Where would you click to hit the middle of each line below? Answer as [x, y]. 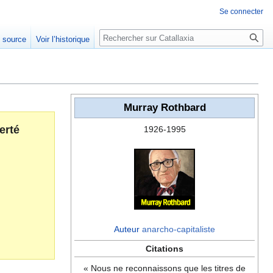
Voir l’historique [63, 40]
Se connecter [241, 12]
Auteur [127, 229]
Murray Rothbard [165, 108]
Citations [165, 249]
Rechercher [132, 36]
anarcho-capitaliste [179, 229]
